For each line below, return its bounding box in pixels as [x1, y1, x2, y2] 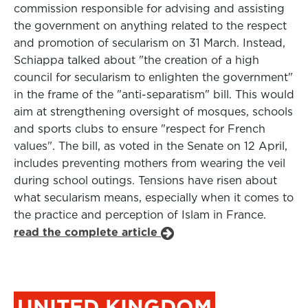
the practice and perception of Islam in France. [14, 208, 266, 221]
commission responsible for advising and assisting [14, 2, 285, 15]
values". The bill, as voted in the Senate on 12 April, [14, 140, 287, 153]
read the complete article [14, 225, 161, 239]
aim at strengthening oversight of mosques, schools [14, 105, 293, 118]
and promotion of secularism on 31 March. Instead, [14, 36, 285, 49]
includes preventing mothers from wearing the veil [14, 157, 285, 170]
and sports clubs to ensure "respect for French [14, 122, 265, 135]
